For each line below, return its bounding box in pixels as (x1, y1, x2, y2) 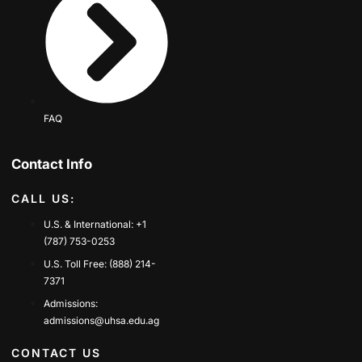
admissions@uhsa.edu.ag (44, 314, 159, 327)
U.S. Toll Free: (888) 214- (44, 258, 156, 271)
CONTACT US (11, 346, 101, 360)
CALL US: (11, 192, 75, 206)
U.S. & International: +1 (44, 218, 146, 231)
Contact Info (11, 156, 92, 173)
